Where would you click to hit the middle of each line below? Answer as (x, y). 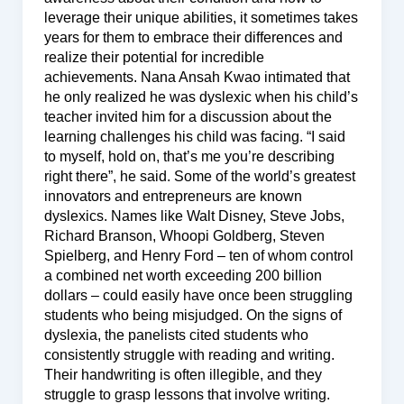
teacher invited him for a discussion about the (188, 116)
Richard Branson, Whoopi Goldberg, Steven (184, 235)
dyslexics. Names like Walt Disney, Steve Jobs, (194, 216)
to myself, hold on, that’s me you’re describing (189, 156)
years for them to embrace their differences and (193, 37)
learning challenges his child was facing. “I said (194, 136)
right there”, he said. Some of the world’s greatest (199, 176)
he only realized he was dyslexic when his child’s (201, 96)
